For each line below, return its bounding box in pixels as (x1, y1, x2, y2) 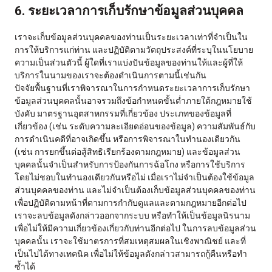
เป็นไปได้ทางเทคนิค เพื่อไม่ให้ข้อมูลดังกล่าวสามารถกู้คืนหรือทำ (15, 249, 247, 259)
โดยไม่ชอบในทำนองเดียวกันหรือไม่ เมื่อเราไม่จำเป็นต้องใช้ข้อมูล (15, 172, 254, 183)
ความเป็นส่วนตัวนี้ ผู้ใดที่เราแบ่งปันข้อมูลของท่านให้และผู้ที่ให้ (15, 58, 243, 68)
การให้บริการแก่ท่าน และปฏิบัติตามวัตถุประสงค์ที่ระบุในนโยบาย (15, 45, 253, 55)
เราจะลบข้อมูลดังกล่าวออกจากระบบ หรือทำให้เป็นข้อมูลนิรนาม (15, 211, 250, 221)
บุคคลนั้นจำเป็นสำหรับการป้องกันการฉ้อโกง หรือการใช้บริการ (15, 160, 245, 170)
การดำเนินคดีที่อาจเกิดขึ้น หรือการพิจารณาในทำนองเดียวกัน (15, 134, 240, 144)
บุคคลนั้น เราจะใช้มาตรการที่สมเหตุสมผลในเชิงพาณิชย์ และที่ (15, 236, 246, 246)
